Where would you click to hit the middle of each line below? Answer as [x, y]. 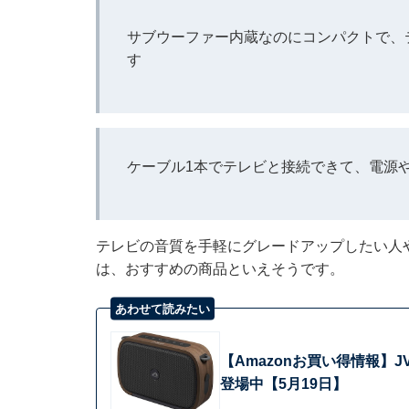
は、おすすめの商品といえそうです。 [220, 268]
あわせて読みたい [162, 309]
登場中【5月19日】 [283, 383]
